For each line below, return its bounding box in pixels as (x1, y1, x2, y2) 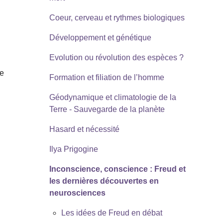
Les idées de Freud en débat (61, 208, 162, 217)
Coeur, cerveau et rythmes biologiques (49, 13, 185, 22)
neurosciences (49, 188, 106, 197)
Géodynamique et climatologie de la (49, 93, 176, 102)
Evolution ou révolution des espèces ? (49, 53, 184, 62)
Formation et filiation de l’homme (49, 73, 164, 82)
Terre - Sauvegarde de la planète (49, 105, 165, 113)
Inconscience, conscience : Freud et (49, 164, 186, 173)
